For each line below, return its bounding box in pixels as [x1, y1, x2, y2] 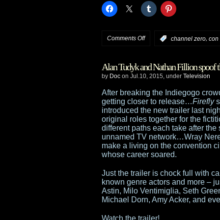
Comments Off [107, 35, 145, 42]
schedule [144, 140, 169, 147]
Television [183, 72, 210, 80]
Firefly [192, 97, 214, 106]
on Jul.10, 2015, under [120, 72, 183, 80]
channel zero [171, 35, 206, 42]
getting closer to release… [102, 97, 192, 106]
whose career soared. [102, 150, 177, 159]
